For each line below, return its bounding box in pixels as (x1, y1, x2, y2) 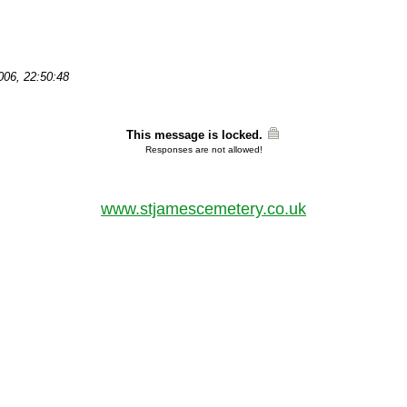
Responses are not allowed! (144, 144, 263, 154)
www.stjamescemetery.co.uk (101, 200, 306, 218)
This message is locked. (126, 128, 263, 142)
